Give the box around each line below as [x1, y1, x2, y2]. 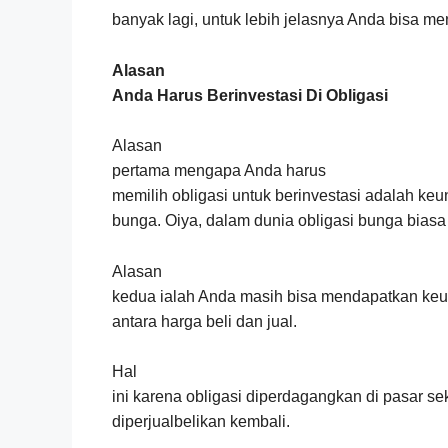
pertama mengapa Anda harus [112, 162, 326, 180]
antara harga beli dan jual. [112, 312, 297, 330]
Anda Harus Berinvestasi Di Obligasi [112, 86, 388, 104]
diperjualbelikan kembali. [112, 413, 290, 431]
